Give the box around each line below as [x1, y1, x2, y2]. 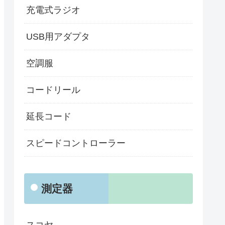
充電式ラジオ [26, 5, 80, 16]
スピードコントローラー [26, 138, 126, 149]
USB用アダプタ [26, 32, 90, 42]
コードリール [26, 85, 80, 95]
